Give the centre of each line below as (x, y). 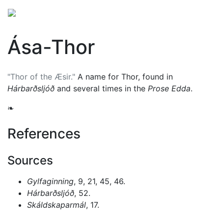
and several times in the (101, 88)
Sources (30, 160)
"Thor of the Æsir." (41, 77)
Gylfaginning (50, 181)
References (44, 134)
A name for (98, 77)
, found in (155, 77)
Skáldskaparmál (56, 205)
